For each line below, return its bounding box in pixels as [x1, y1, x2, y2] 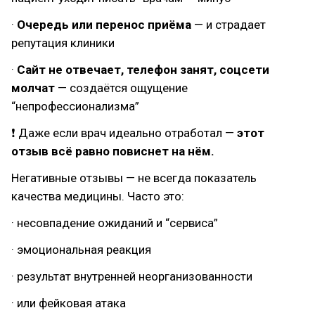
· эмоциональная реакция [11, 243, 151, 257]
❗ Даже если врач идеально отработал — [11, 126, 237, 140]
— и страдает [191, 18, 266, 32]
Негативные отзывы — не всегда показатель [11, 171, 257, 185]
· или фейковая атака [11, 296, 126, 310]
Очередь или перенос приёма [17, 18, 191, 32]
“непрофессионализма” [11, 99, 139, 113]
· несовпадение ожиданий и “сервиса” [11, 216, 218, 230]
